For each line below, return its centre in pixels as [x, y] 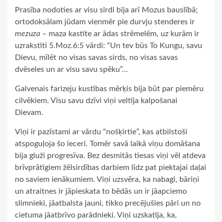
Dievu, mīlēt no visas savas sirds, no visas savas [96, 57]
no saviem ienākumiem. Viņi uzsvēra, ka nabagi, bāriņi [107, 179]
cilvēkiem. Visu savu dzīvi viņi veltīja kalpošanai [96, 100]
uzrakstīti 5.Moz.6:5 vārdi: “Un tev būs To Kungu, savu [109, 45]
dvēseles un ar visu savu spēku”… [71, 69]
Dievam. [29, 112]
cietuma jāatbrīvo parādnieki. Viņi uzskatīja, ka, [96, 215]
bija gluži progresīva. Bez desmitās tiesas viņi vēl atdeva [110, 155]
